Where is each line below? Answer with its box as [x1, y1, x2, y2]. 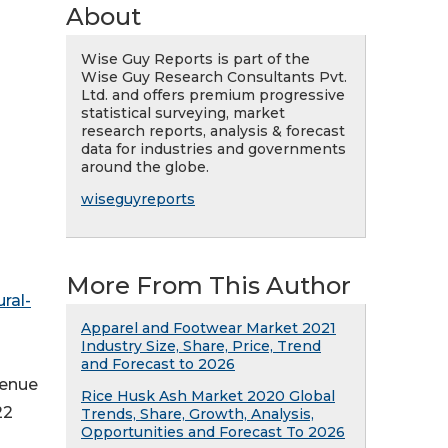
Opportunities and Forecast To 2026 [81, 423, 345, 441]
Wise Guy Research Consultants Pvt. [81, 68, 347, 86]
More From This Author [66, 271, 351, 300]
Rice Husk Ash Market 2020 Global [81, 387, 335, 405]
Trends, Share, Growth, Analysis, [81, 405, 314, 423]
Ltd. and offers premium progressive [81, 86, 345, 104]
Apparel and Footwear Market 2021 [81, 319, 336, 337]
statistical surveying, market [81, 104, 285, 122]
